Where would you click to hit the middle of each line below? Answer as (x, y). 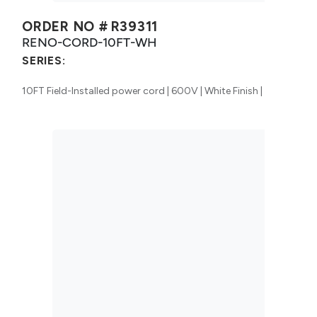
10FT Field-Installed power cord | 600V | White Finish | (142, 91)
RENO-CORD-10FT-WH (90, 42)
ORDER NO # (65, 26)
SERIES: (44, 60)
